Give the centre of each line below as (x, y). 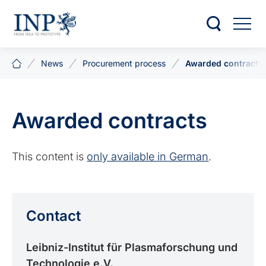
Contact (54, 216)
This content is (50, 156)
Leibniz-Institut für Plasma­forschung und (132, 247)
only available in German (148, 156)
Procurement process (124, 63)
